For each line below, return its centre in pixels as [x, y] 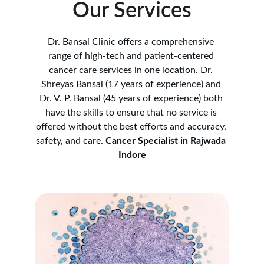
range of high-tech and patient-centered [132, 56]
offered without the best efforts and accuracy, [132, 127]
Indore [132, 155]
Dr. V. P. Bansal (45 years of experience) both [132, 98]
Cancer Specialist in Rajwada [167, 141]
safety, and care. [71, 141]
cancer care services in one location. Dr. [132, 70]
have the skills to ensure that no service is [132, 113]
